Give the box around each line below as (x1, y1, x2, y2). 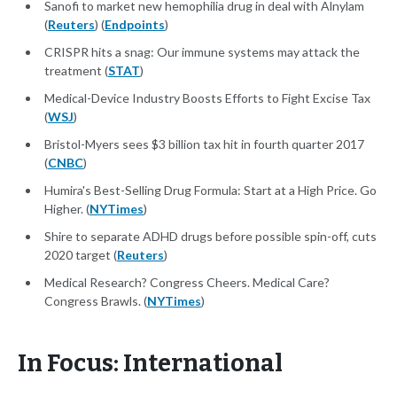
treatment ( (44, 63, 108, 79)
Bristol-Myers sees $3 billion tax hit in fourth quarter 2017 (44, 136, 364, 152)
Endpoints (105, 17, 165, 33)
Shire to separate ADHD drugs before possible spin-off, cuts (44, 229, 377, 245)
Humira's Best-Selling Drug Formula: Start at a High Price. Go (44, 183, 377, 198)
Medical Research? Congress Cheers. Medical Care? (44, 275, 330, 291)
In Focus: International (18, 349, 283, 378)
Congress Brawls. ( (44, 293, 147, 309)
